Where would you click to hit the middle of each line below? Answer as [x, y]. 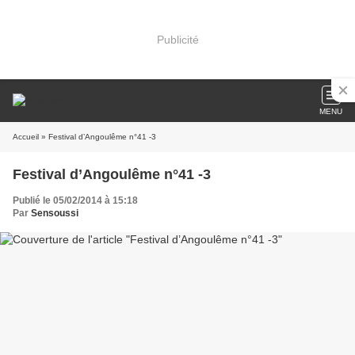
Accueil [26, 137]
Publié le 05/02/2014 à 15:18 [75, 200]
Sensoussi [55, 213]
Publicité [177, 39]
